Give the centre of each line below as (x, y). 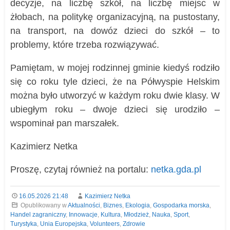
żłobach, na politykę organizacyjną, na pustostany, (115, 17)
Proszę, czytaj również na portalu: (81, 170)
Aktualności (84, 206)
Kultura (111, 215)
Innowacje (83, 215)
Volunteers (105, 224)
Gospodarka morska (181, 206)
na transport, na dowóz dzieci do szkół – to (115, 31)
